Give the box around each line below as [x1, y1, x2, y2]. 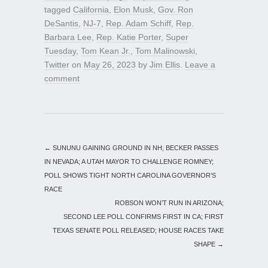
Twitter [44, 60, 69, 70]
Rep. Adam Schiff [106, 19, 171, 29]
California [73, 5, 109, 15]
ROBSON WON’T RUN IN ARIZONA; [115, 199, 224, 207]
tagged [44, 5, 73, 15]
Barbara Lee [44, 32, 92, 42]
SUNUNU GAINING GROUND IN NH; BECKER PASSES [51, 144, 218, 152]
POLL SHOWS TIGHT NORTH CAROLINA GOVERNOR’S [44, 172, 216, 179]
